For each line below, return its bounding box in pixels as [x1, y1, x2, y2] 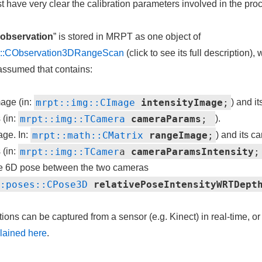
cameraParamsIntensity [131, 146, 254, 157]
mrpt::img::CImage [36, 96, 136, 108]
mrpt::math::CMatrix [32, 129, 144, 140]
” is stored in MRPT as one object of [53, 32, 201, 42]
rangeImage [149, 129, 208, 140]
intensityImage [141, 96, 223, 108]
